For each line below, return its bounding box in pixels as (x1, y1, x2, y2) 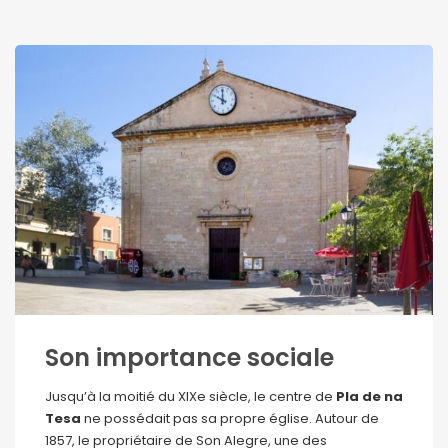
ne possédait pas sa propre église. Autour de (81, 408, 379, 428)
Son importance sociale (45, 340, 334, 374)
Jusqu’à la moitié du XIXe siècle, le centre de (45, 386, 336, 406)
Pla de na (336, 386, 403, 406)
